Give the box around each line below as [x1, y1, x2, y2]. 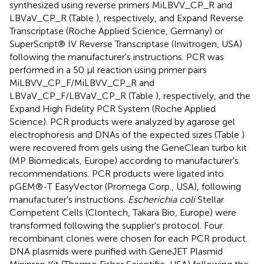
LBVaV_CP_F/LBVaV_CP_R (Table [9, 90, 156, 101]
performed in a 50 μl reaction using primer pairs [9, 64, 207, 75]
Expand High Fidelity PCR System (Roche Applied [9, 103, 216, 114]
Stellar [195, 193, 224, 205]
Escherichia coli [128, 193, 195, 205]
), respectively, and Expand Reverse [96, 12, 243, 24]
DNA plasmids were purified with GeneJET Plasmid [9, 245, 223, 257]
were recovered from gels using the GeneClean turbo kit [9, 141, 247, 153]
